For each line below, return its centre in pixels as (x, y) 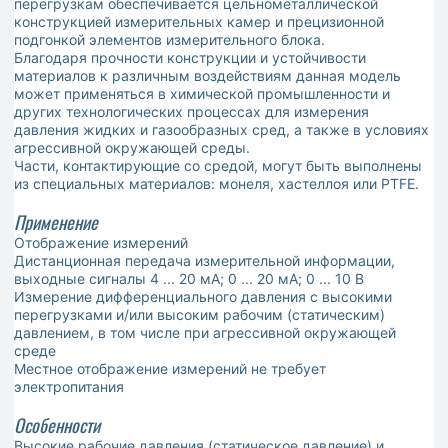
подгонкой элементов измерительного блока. (169, 40)
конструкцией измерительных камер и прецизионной (199, 22)
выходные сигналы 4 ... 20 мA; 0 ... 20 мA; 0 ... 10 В (189, 279)
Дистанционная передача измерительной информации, (204, 261)
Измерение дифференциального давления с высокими (203, 297)
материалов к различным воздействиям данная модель (207, 76)
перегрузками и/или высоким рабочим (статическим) (199, 315)
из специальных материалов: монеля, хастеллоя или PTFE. (216, 184)
